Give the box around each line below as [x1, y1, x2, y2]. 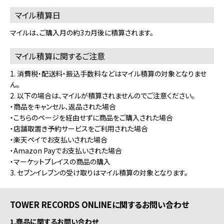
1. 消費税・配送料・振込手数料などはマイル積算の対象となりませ [10, 68, 206, 79]
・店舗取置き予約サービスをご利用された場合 [10, 123, 148, 134]
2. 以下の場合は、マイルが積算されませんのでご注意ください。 [10, 90, 195, 101]
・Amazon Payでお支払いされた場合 [10, 145, 122, 156]
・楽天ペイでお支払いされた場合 [10, 134, 107, 145]
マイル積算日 [15, 9, 60, 21]
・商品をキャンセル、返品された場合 [10, 101, 116, 112]
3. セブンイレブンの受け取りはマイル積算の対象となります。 [10, 167, 188, 178]
